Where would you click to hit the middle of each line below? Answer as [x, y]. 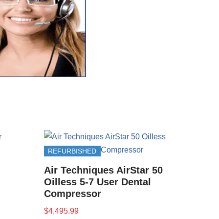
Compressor [73, 194]
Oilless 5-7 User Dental [98, 182]
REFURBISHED [72, 151]
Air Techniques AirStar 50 [104, 170]
